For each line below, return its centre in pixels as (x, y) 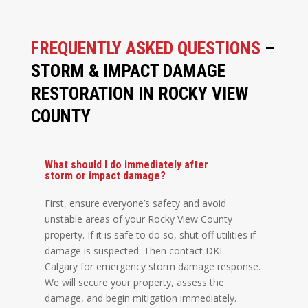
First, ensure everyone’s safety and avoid (135, 203)
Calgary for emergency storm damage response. (152, 267)
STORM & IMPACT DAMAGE (128, 71)
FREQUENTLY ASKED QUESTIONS (145, 48)
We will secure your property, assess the (134, 283)
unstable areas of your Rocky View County (138, 219)
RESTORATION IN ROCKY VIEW (139, 94)
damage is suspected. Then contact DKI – (137, 251)
